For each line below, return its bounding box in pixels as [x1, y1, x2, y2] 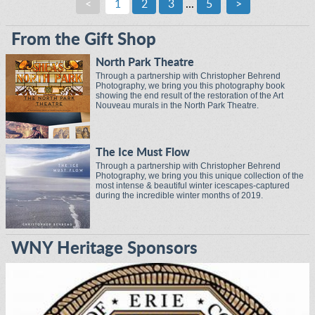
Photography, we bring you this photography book [96, 81, 285, 91]
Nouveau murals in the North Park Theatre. [96, 101, 259, 110]
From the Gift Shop [11, 32, 156, 49]
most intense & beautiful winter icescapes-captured [96, 181, 290, 191]
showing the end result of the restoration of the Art [96, 91, 283, 101]
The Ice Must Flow [96, 147, 190, 158]
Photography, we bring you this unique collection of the [96, 171, 304, 181]
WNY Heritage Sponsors [11, 240, 198, 257]
